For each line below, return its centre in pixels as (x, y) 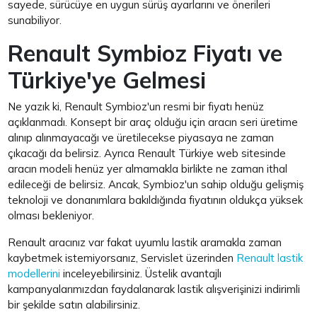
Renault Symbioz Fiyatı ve (145, 53)
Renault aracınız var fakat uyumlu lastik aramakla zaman (145, 242)
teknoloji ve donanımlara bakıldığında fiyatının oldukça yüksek (156, 200)
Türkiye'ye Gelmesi (107, 80)
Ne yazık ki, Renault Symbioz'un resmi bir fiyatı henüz (136, 106)
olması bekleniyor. (51, 215)
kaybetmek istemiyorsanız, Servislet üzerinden (122, 258)
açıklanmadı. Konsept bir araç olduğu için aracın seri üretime (153, 122)
